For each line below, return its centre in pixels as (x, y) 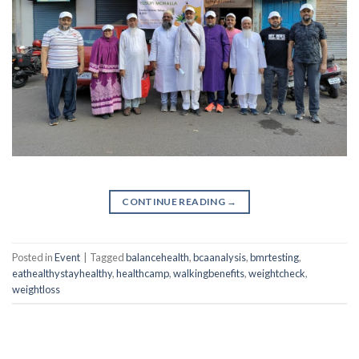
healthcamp (143, 273)
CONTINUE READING (175, 202)
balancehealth (157, 257)
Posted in (33, 257)
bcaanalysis (220, 257)
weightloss (36, 289)
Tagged (108, 257)
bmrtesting (274, 257)
